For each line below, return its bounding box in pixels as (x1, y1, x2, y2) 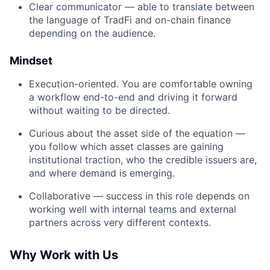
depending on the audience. (29, 27, 155, 39)
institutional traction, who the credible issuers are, (29, 154, 257, 166)
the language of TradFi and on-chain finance (29, 14, 231, 26)
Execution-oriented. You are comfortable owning (29, 78, 253, 90)
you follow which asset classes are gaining (29, 140, 224, 152)
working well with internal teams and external (29, 203, 236, 215)
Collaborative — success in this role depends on (29, 190, 250, 202)
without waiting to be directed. (29, 104, 170, 116)
